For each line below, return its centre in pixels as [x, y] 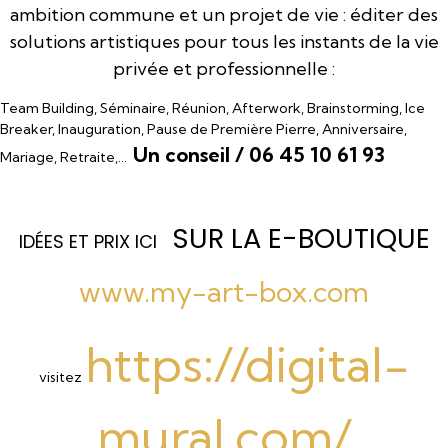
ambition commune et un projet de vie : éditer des [224, 14]
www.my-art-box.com [224, 291]
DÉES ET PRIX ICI [89, 241]
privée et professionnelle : [224, 68]
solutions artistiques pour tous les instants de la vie [224, 41]
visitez [61, 377]
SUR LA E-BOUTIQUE [300, 238]
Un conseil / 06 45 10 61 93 [259, 154]
